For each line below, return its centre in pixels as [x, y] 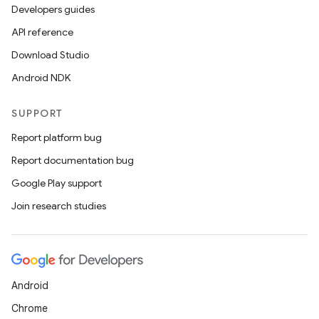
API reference [42, 32]
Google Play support [57, 183]
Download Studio [50, 55]
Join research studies [59, 206]
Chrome [30, 308]
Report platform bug [57, 137]
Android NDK [41, 78]
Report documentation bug [73, 160]
